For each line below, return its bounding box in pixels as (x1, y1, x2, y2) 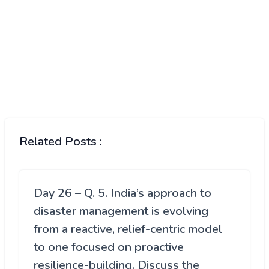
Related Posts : (19, 133, 102, 150)
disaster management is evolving (34, 203, 208, 220)
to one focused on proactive (34, 239, 184, 256)
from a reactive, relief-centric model (34, 221, 222, 238)
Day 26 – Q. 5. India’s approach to (34, 185, 211, 202)
